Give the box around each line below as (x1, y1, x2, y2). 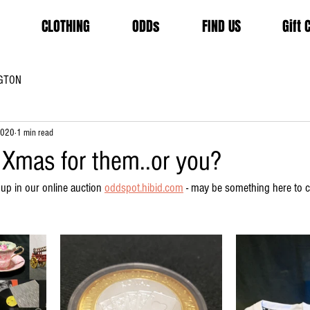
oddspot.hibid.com (104, 181, 183, 196)
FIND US (201, 16, 241, 37)
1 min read (17, 127, 53, 138)
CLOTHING (41, 16, 90, 37)
